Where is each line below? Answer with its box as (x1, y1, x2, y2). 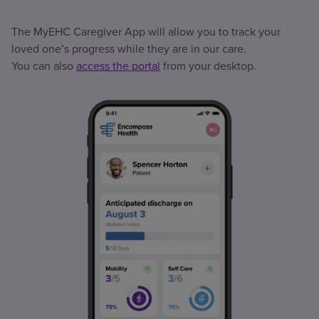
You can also (11, 58, 76, 74)
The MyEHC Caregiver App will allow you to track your (11, 23, 281, 40)
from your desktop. (160, 58, 256, 74)
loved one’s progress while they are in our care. (11, 41, 246, 57)
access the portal (76, 58, 160, 74)
